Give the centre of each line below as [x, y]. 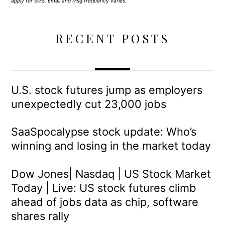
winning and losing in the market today [111, 146]
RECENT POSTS [113, 38]
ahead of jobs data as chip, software [105, 202]
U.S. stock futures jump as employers [107, 90]
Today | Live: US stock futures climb [104, 188]
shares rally [40, 216]
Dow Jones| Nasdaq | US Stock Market [111, 174]
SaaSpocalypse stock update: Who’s [104, 132]
